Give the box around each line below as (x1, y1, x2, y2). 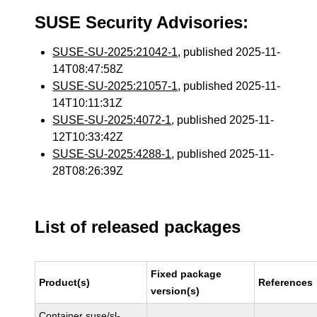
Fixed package (151, 268, 222, 279)
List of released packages (35, 217, 241, 236)
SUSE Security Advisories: (35, 13, 249, 32)
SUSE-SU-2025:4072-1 (52, 114, 172, 126)
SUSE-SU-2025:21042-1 (52, 46, 178, 58)
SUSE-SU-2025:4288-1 (52, 148, 172, 160)
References (258, 277, 313, 288)
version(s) (151, 285, 200, 296)
